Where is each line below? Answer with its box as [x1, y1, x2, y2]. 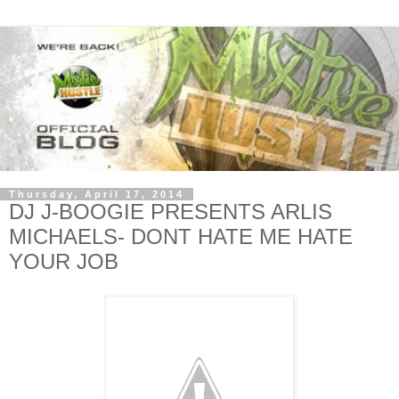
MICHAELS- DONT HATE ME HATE [9, 224, 353, 249]
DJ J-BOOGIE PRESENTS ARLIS [9, 199, 332, 224]
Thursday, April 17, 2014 [9, 189, 184, 200]
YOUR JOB [9, 249, 118, 274]
